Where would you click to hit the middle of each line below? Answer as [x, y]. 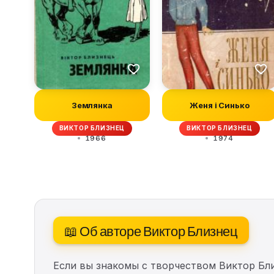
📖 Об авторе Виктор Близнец [151, 230]
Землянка [92, 105]
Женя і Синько [220, 105]
